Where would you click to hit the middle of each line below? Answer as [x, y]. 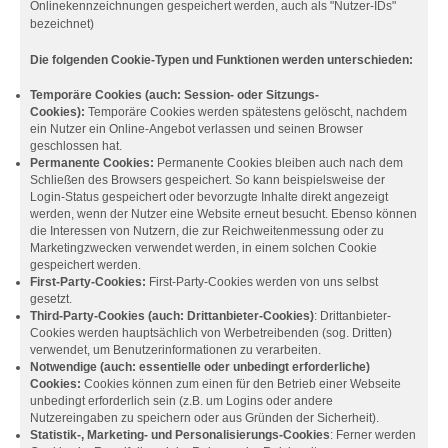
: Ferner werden [373, 435]
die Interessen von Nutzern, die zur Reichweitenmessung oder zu [207, 231]
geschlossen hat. [76, 146]
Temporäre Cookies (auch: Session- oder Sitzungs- [174, 95]
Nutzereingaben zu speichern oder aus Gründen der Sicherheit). [204, 418]
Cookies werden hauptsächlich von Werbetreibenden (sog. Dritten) [211, 333]
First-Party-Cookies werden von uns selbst [262, 282]
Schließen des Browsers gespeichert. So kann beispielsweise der [207, 180]
